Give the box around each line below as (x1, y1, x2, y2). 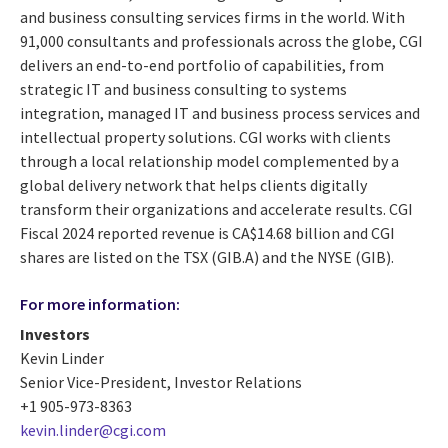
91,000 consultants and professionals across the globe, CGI (20, 31, 423, 52)
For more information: (20, 294, 180, 315)
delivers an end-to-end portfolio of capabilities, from (20, 55, 384, 76)
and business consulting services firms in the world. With (20, 7, 405, 28)
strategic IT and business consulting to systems (20, 79, 347, 100)
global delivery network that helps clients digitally (20, 175, 367, 196)
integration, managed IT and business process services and (20, 103, 420, 124)
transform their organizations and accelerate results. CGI (20, 199, 413, 220)
